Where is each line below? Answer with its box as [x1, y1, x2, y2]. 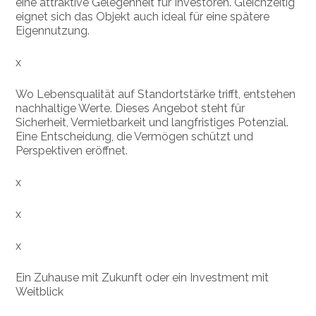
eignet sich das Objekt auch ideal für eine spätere [16, 10, 270, 24]
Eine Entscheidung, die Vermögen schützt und [16, 130, 254, 144]
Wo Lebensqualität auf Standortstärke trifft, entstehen [16, 87, 296, 102]
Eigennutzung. [16, 24, 90, 38]
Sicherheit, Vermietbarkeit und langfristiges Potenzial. [16, 116, 289, 130]
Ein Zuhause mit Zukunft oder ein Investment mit [16, 271, 269, 285]
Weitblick [16, 285, 64, 299]
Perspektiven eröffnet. [16, 144, 128, 158]
